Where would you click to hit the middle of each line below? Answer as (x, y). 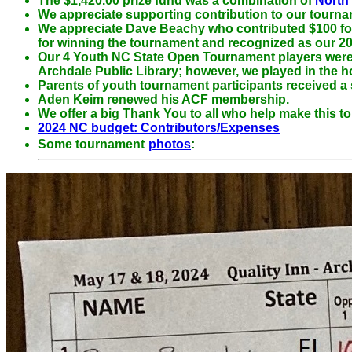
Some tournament (91, 144)
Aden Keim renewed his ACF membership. (163, 99)
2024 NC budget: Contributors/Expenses (159, 128)
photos (170, 144)
